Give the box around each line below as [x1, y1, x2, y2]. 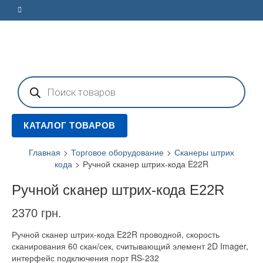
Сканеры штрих [174, 146, 234, 158]
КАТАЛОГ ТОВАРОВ [23, 120, 116, 130]
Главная [29, 146, 60, 158]
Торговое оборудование [71, 146, 164, 158]
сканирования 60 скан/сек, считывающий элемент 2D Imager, [12, 240, 248, 252]
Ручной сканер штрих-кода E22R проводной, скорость [12, 228, 220, 241]
